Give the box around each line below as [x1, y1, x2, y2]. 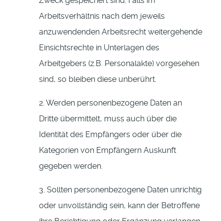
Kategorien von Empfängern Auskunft [39, 146, 176, 155]
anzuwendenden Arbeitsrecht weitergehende [39, 27, 202, 37]
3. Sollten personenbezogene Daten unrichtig [39, 185, 202, 195]
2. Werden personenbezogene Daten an [39, 98, 182, 108]
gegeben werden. [39, 161, 103, 171]
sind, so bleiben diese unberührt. [39, 74, 156, 84]
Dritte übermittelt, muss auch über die [39, 114, 177, 124]
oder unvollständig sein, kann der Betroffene [39, 201, 200, 211]
